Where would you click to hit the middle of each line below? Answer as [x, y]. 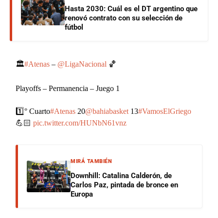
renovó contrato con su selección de [124, 18]
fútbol [74, 27]
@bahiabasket [107, 111]
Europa [82, 194]
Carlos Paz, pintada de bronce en [125, 185]
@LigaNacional [82, 64]
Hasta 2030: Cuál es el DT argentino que [131, 9]
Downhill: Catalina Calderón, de [121, 175]
